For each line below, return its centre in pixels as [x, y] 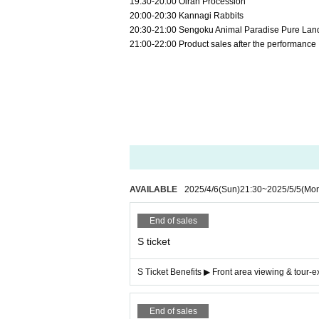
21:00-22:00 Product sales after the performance [223, 44]
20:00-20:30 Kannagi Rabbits [187, 16]
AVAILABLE [153, 189]
